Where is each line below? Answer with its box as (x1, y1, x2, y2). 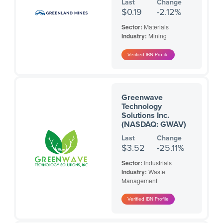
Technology (121, 102, 162, 112)
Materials (144, 22, 169, 31)
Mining (148, 31, 167, 40)
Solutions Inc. (121, 111, 169, 121)
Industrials (144, 158, 172, 167)
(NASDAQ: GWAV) (121, 119, 186, 130)
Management (121, 176, 157, 185)
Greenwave (121, 93, 163, 103)
